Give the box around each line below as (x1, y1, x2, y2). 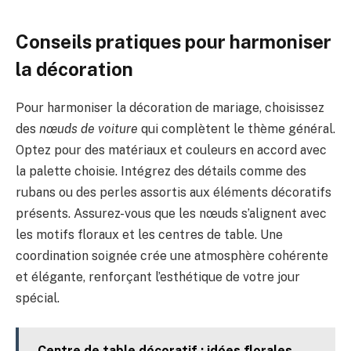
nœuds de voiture (39, 121, 138, 136)
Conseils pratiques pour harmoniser (16, 30, 331, 52)
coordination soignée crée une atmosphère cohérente (16, 248, 328, 263)
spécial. (16, 290, 60, 306)
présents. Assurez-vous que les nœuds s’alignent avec (16, 205, 327, 221)
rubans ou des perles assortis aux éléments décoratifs (16, 184, 331, 200)
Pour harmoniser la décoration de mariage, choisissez (16, 100, 324, 115)
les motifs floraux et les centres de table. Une (16, 226, 283, 242)
